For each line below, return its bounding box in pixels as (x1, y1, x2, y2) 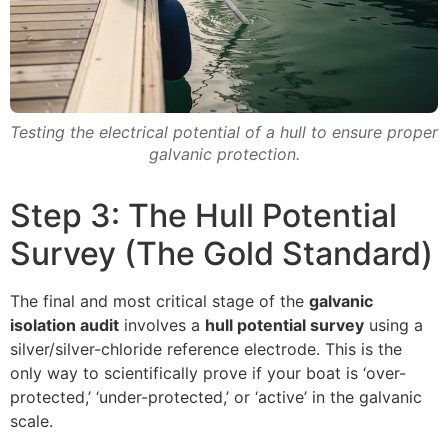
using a (364, 315, 423, 336)
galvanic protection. (148, 144, 300, 165)
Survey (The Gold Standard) (10, 234, 433, 274)
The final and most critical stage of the (10, 291, 309, 312)
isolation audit (10, 315, 119, 336)
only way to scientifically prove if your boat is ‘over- (10, 363, 406, 384)
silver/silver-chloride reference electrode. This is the (10, 339, 402, 360)
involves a (119, 315, 205, 336)
